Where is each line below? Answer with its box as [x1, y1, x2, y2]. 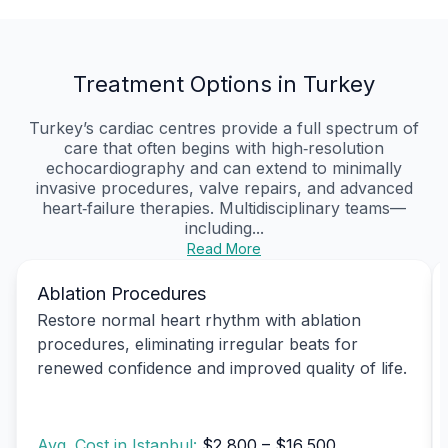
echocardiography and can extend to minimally [46, 157, 402, 178]
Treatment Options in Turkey [73, 70, 375, 97]
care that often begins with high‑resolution [64, 137, 384, 158]
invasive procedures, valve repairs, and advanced [35, 177, 413, 198]
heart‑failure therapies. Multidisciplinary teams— [42, 197, 406, 218]
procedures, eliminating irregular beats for [37, 333, 358, 354]
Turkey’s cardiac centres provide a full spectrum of [29, 117, 419, 138]
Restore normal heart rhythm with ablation [37, 309, 361, 330]
